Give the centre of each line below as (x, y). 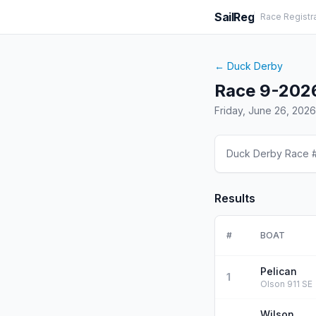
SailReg (235, 17)
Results (235, 198)
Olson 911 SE (286, 284)
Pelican (279, 271)
